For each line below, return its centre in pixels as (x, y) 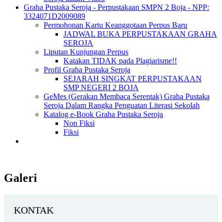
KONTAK (34, 210)
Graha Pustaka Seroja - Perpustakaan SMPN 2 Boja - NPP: (116, 7)
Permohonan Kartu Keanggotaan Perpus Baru (115, 25)
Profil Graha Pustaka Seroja (87, 70)
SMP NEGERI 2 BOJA (101, 87)
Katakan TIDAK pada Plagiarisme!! (120, 61)
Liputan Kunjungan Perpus (86, 52)
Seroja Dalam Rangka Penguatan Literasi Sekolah (122, 105)
